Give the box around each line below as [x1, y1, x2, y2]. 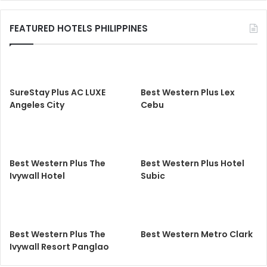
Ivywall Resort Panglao [10, 240, 109, 253]
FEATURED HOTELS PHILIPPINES [10, 21, 148, 35]
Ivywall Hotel [10, 169, 65, 182]
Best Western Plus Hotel [141, 157, 245, 169]
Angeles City [10, 98, 64, 111]
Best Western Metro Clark [141, 228, 253, 240]
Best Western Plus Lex [141, 86, 235, 98]
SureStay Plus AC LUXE [10, 86, 105, 98]
